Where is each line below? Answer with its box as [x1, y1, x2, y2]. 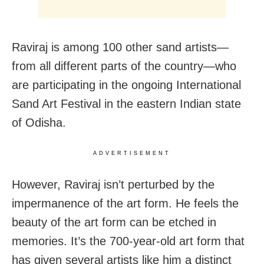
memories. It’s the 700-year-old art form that [12, 234, 245, 247]
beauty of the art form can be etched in [12, 215, 216, 229]
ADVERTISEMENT [93, 150, 171, 156]
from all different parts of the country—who [12, 59, 236, 72]
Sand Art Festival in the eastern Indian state [12, 97, 241, 110]
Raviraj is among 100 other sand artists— [12, 40, 229, 54]
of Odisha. [12, 115, 66, 129]
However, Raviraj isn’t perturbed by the [12, 177, 214, 191]
